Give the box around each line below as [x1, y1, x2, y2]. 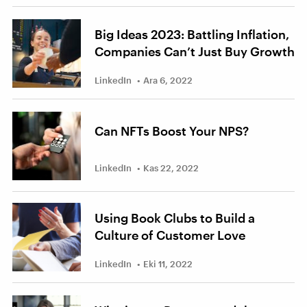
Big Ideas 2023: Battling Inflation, [95, 26, 289, 42]
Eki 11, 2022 [143, 258, 193, 269]
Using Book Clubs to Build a [95, 210, 255, 225]
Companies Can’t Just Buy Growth [95, 43, 295, 59]
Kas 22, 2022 [143, 162, 199, 174]
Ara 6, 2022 [143, 74, 193, 86]
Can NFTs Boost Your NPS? [95, 123, 249, 138]
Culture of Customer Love [95, 227, 245, 243]
